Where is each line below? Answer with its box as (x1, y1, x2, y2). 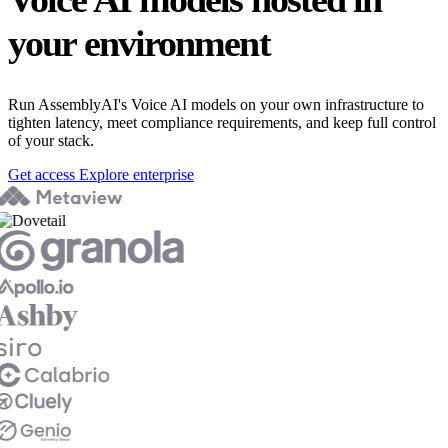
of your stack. (8, 132, 94, 150)
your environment (8, 21, 270, 64)
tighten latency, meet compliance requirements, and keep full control (8, 114, 436, 132)
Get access (8, 166, 79, 184)
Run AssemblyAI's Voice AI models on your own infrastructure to (8, 96, 424, 114)
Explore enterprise (79, 166, 194, 184)
